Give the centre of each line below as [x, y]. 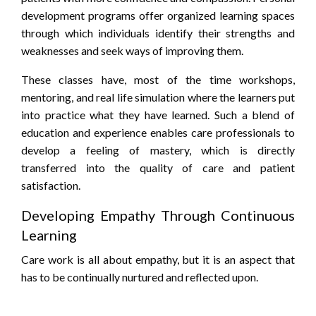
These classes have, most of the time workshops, [158, 80]
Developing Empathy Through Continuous [158, 215]
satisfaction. [51, 186]
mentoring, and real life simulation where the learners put [158, 97]
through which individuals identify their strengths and [158, 33]
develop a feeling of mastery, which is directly [158, 150]
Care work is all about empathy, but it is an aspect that [158, 260]
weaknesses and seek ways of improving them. [132, 51]
